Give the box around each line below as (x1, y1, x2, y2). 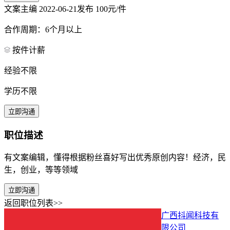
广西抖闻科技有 (161, 211, 219, 220)
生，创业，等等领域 (4, 165, 78, 175)
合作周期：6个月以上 (4, 25, 82, 34)
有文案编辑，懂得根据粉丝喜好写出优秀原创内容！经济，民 (4, 153, 226, 162)
